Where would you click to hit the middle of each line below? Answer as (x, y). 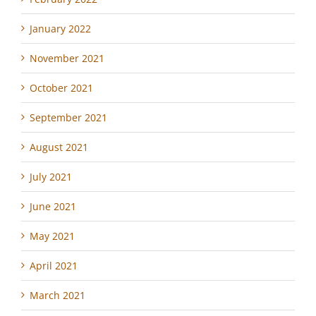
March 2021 (57, 295)
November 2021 (67, 58)
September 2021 (68, 117)
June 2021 (53, 206)
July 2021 (51, 176)
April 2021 (54, 265)
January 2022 (60, 28)
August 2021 (59, 147)
